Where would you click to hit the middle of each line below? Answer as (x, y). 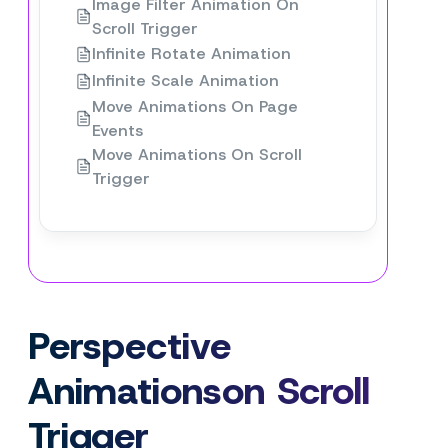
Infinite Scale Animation (185, 81)
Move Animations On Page (195, 106)
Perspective (129, 345)
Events (117, 130)
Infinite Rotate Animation (191, 54)
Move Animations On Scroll (197, 154)
